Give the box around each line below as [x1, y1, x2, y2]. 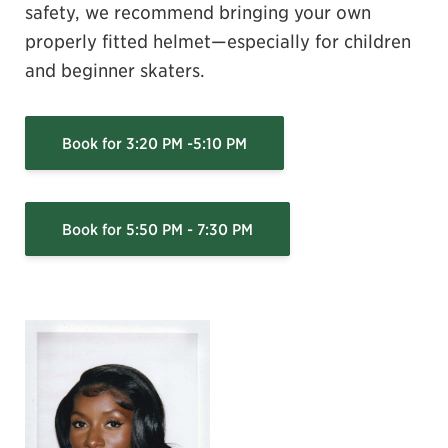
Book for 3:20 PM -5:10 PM [62, 133, 247, 153]
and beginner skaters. [25, 59, 205, 81]
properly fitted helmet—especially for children [25, 30, 411, 52]
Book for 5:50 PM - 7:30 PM [62, 219, 253, 239]
